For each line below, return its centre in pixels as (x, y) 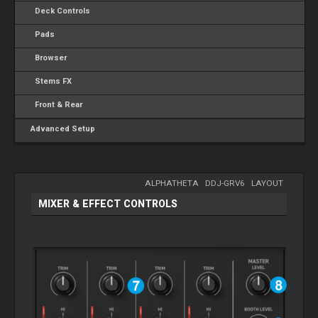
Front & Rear (55, 105)
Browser (47, 58)
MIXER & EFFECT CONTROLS (108, 203)
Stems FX (49, 81)
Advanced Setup (61, 129)
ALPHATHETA (171, 183)
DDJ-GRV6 (225, 183)
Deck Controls (59, 11)
